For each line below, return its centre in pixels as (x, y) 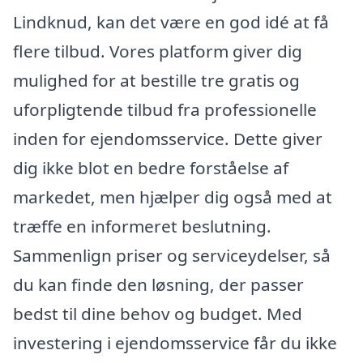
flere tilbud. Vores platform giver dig (158, 51)
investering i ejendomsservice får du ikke (175, 343)
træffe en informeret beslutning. (142, 226)
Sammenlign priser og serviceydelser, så (172, 256)
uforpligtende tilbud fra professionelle (165, 110)
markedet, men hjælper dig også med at (173, 197)
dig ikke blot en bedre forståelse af (151, 168)
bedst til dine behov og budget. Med (158, 314)
